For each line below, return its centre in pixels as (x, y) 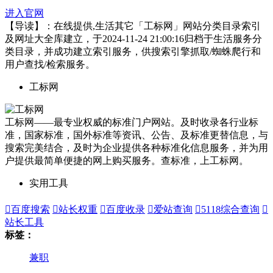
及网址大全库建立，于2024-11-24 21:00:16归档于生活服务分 (133, 38)
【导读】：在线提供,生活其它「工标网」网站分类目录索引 (133, 26)
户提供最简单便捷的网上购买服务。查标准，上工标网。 (127, 160)
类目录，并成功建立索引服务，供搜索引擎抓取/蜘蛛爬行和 (133, 51)
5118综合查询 (230, 209)
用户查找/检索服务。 (50, 64)
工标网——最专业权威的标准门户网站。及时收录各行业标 (132, 122)
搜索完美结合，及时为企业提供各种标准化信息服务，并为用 (136, 147)
